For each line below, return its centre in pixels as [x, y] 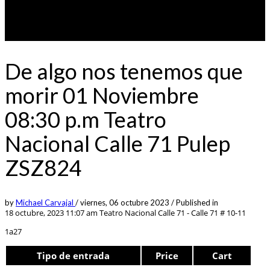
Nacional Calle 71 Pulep [118, 143]
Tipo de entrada [73, 255]
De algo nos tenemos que [124, 71]
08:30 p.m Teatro [86, 119]
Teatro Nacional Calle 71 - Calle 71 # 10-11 [172, 212]
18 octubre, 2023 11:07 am [51, 212]
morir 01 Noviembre [102, 95]
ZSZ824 [43, 167]
